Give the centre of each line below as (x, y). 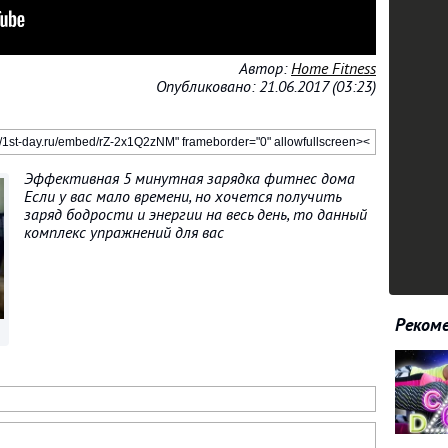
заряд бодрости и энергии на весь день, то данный (195, 215)
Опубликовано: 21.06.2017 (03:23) (266, 87)
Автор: (265, 69)
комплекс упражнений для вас (124, 233)
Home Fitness (333, 69)
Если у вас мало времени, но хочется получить (182, 197)
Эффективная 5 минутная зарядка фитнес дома (189, 179)
